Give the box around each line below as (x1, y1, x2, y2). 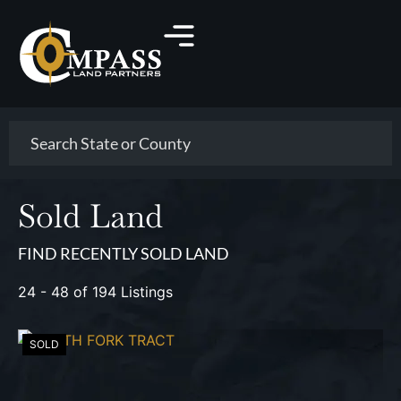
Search (8, 118, 55, 136)
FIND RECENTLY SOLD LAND (18, 243, 229, 263)
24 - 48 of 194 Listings (18, 283, 173, 301)
